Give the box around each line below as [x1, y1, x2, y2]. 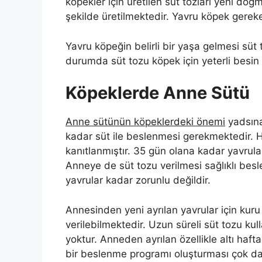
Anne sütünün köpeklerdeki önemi [65, 116, 225, 128]
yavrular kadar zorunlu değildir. [65, 174, 211, 187]
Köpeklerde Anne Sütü [65, 82, 250, 104]
